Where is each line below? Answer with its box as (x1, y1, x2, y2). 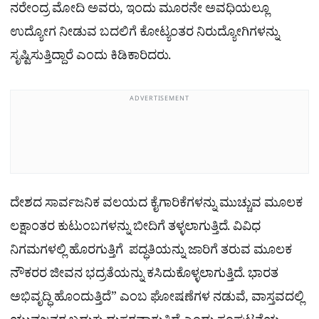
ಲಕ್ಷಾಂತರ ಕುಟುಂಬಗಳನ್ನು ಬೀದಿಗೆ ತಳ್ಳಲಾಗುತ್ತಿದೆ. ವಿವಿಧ (10, 219, 261, 240)
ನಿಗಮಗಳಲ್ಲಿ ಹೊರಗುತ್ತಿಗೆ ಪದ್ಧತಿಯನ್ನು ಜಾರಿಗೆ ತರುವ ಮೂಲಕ (10, 242, 292, 263)
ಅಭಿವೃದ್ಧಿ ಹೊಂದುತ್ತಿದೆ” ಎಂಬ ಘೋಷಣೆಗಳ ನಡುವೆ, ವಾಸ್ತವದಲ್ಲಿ (10, 289, 304, 310)
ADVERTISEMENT (130, 95, 189, 105)
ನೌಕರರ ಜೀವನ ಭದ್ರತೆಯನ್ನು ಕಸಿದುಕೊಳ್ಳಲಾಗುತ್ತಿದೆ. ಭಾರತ (10, 266, 278, 287)
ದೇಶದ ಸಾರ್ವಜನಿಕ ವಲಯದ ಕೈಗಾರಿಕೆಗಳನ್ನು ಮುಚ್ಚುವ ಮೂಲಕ (10, 195, 303, 216)
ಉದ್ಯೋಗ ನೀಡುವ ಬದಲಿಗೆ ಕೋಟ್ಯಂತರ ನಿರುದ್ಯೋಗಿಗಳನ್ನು (10, 24, 279, 46)
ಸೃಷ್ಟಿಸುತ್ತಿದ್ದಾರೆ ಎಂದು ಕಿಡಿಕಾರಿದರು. (10, 48, 174, 69)
